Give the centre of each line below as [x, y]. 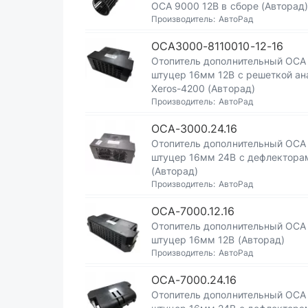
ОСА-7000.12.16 [193, 211]
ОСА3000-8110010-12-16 [217, 46]
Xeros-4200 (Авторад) [203, 88]
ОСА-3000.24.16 [195, 129]
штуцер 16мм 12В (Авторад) [218, 240]
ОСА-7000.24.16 [194, 280]
